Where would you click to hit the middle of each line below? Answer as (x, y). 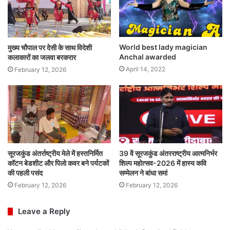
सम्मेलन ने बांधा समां (143, 173)
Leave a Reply (44, 212)
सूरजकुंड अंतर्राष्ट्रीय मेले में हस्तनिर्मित (55, 154)
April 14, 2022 (146, 69)
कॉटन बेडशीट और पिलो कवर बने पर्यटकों (58, 163)
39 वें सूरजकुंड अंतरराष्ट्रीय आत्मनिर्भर (168, 154)
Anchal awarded (148, 57)
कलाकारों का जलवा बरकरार (42, 57)
